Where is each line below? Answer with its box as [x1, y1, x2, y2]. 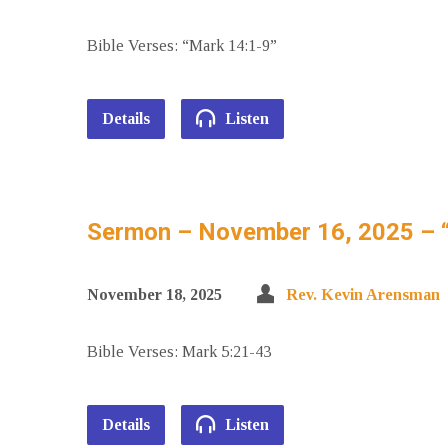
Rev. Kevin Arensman [286, 286, 440, 303]
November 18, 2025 [87, 286, 222, 303]
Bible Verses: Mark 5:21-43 [87, 343, 271, 360]
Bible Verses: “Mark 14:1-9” [87, 37, 277, 54]
